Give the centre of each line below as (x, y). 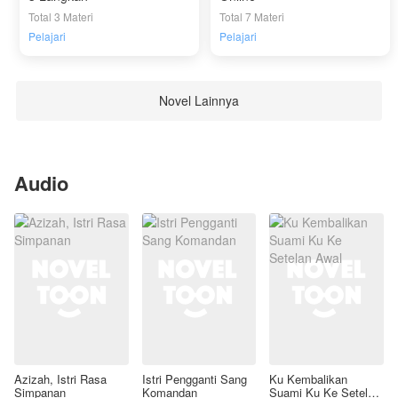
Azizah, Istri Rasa (60, 379)
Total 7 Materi (252, 16)
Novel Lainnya (199, 101)
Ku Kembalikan (309, 379)
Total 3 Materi (61, 16)
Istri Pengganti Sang (194, 379)
